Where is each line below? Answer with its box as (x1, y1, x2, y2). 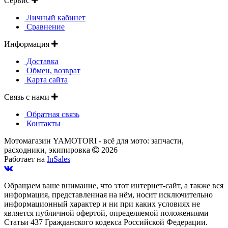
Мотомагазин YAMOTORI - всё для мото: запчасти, (4, 136, 184, 146)
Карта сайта (24, 75, 68, 84)
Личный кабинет (24, 13, 85, 22)
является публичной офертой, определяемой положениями (4, 209, 209, 218)
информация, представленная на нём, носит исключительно (4, 190, 213, 199)
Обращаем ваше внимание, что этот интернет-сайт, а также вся (4, 181, 223, 190)
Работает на (4, 155, 47, 164)
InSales (47, 155, 70, 164)
